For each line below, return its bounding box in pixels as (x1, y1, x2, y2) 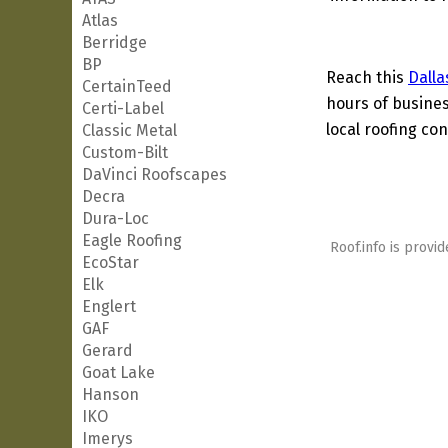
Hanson (82, 385, 139, 404)
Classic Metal (82, 121, 177, 140)
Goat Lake (82, 363, 155, 382)
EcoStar (82, 253, 139, 272)
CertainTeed (82, 77, 172, 96)
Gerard (82, 341, 133, 360)
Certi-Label (82, 99, 164, 118)
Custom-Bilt (82, 143, 168, 162)
